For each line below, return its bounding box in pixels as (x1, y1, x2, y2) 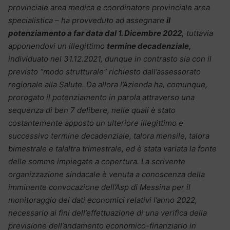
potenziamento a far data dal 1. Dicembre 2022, (8, 28, 184, 39)
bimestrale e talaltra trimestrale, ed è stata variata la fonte (8, 144, 217, 154)
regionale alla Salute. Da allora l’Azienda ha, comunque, (8, 80, 207, 90)
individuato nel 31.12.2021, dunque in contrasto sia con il (8, 54, 212, 64)
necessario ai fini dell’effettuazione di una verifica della (8, 208, 207, 218)
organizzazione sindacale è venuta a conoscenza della (8, 169, 205, 180)
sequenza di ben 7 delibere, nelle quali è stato (8, 105, 176, 116)
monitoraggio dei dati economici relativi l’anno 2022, (8, 195, 197, 205)
